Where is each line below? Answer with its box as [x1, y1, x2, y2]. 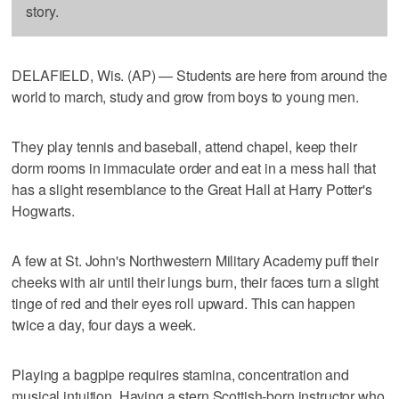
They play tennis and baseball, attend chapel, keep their [12, 135, 357, 157]
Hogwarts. [12, 199, 76, 221]
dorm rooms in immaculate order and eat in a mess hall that [12, 157, 377, 178]
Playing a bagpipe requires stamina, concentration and [12, 363, 349, 385]
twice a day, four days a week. [12, 313, 197, 335]
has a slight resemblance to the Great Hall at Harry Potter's [12, 178, 372, 199]
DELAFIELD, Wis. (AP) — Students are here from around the [12, 64, 387, 85]
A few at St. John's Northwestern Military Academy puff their [12, 249, 379, 271]
